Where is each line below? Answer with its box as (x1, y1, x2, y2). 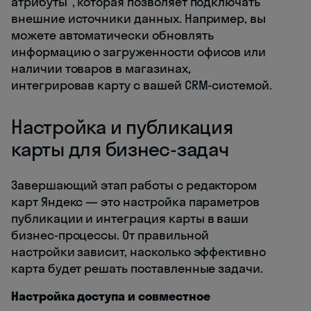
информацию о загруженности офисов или (11, 44, 267, 60)
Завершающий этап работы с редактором (11, 177, 258, 194)
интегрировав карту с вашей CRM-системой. (11, 77, 272, 94)
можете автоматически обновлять (11, 27, 214, 44)
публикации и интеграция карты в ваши (11, 210, 249, 227)
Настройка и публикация (11, 115, 233, 140)
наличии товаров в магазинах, (11, 60, 191, 77)
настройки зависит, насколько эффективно (11, 244, 267, 260)
